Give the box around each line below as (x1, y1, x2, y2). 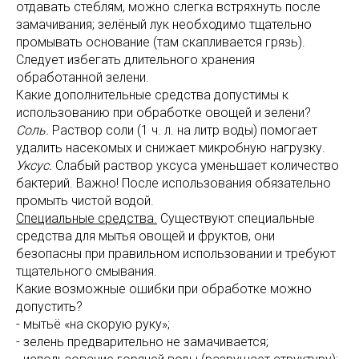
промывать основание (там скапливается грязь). (16, 34, 305, 50)
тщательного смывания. (16, 264, 157, 280)
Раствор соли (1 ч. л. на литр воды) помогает (52, 123, 317, 139)
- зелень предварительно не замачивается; (16, 334, 268, 350)
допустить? (16, 299, 83, 315)
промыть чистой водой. (16, 193, 154, 209)
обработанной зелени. (16, 70, 149, 86)
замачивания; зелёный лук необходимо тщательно (16, 17, 312, 33)
